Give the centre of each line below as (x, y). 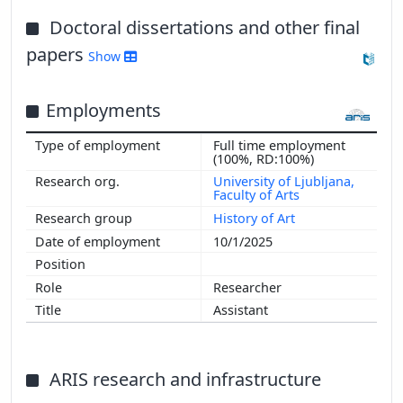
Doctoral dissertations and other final (205, 28)
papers (57, 55)
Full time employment (279, 145)
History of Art (254, 219)
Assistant (242, 310)
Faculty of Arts (256, 195)
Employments (103, 111)
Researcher (249, 287)
